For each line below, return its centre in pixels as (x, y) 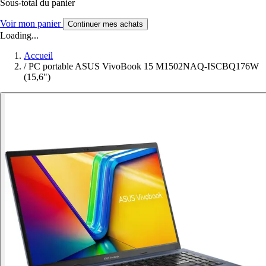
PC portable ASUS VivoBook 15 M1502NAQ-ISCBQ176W (144, 66)
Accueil (38, 56)
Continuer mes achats (105, 24)
